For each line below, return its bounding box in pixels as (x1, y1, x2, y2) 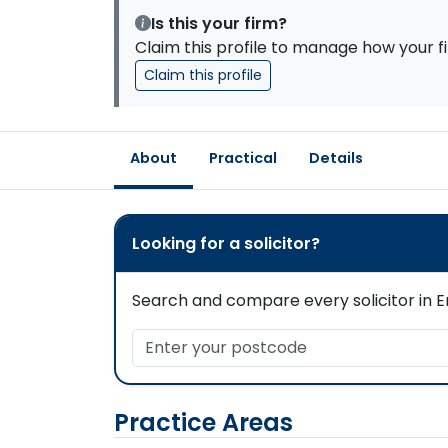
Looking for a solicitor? (132, 232, 320, 255)
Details (309, 148, 363, 168)
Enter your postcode (131, 328, 293, 351)
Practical (209, 148, 277, 168)
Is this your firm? (151, 12, 287, 35)
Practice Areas (114, 406, 293, 439)
